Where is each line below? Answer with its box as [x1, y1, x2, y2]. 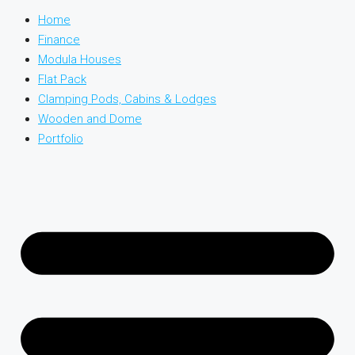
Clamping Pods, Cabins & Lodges [38, 92, 216, 107]
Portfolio [38, 132, 83, 147]
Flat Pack [38, 72, 86, 87]
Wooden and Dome [38, 112, 142, 127]
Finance [38, 32, 80, 48]
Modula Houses [38, 52, 121, 67]
